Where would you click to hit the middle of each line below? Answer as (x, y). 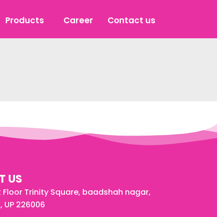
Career (78, 20)
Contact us (131, 20)
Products (24, 20)
